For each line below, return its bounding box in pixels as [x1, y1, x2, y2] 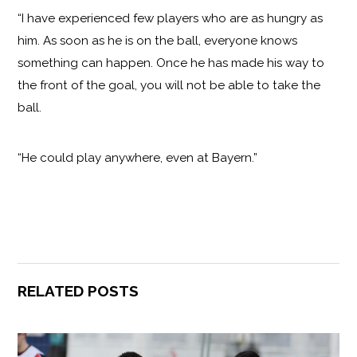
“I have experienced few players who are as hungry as [18, 10, 324, 25]
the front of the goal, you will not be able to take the [18, 77, 321, 92]
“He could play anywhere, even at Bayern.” [18, 150, 258, 165]
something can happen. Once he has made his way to [18, 55, 325, 70]
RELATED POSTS [18, 282, 139, 300]
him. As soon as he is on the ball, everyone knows [18, 33, 298, 48]
